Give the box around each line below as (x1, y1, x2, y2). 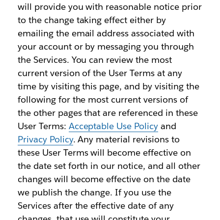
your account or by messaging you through (17, 41, 194, 53)
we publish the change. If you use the (17, 187, 172, 198)
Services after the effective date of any (17, 200, 174, 212)
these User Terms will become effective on (17, 147, 191, 159)
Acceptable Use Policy (68, 120, 159, 132)
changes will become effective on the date (17, 173, 191, 185)
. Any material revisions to (73, 134, 180, 145)
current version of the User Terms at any (17, 67, 182, 79)
